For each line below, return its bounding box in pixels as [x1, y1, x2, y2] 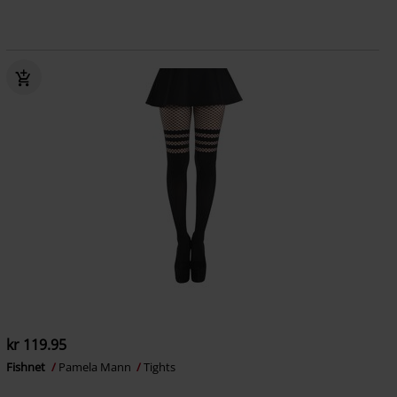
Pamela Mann [58, 359, 134, 375]
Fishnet [5, 359, 48, 375]
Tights [143, 359, 175, 375]
